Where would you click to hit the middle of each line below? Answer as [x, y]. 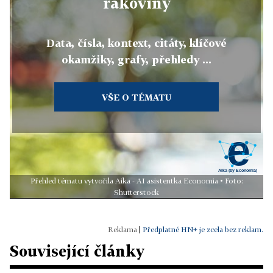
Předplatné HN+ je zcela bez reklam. [203, 229]
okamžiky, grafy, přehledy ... [136, 60]
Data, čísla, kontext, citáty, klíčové [136, 43]
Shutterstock [136, 192]
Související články [77, 250]
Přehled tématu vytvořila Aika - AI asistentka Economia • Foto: [136, 180]
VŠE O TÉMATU [136, 97]
